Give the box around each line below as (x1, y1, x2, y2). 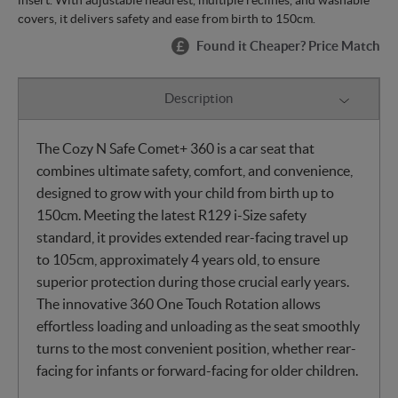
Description (164, 91, 233, 107)
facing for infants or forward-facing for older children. (36, 362, 358, 378)
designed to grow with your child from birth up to (36, 184, 334, 201)
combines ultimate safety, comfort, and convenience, (36, 162, 353, 179)
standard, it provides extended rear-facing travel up (36, 228, 348, 245)
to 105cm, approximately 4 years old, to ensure (36, 251, 320, 267)
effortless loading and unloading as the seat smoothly (36, 317, 360, 334)
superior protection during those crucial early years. (36, 273, 349, 290)
